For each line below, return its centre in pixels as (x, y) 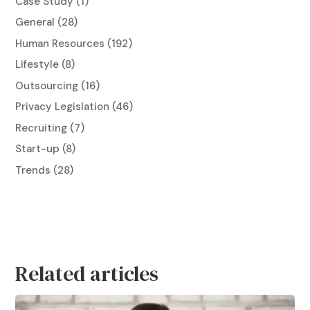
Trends (33, 170)
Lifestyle (37, 65)
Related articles (87, 274)
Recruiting (42, 128)
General (35, 22)
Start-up (38, 149)
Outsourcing (47, 85)
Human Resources (60, 43)
